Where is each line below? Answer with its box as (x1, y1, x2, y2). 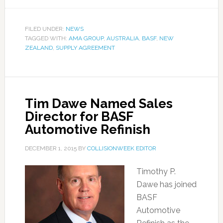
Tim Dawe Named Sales (24, 96, 173, 111)
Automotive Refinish (24, 122, 150, 137)
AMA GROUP (68, 35, 104, 42)
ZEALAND (24, 44, 53, 51)
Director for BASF (24, 109, 133, 124)
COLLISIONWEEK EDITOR (87, 145, 156, 152)
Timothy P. (136, 167, 176, 176)
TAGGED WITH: (24, 35, 69, 42)
